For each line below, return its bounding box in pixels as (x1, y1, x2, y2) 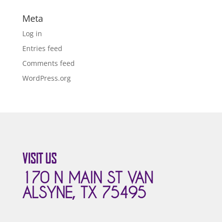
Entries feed (22, 44, 62, 53)
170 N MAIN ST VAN (22, 169, 153, 186)
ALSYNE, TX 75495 (22, 184, 146, 201)
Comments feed (22, 58, 75, 68)
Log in (22, 29, 42, 38)
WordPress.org (22, 73, 71, 83)
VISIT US (22, 151, 56, 166)
